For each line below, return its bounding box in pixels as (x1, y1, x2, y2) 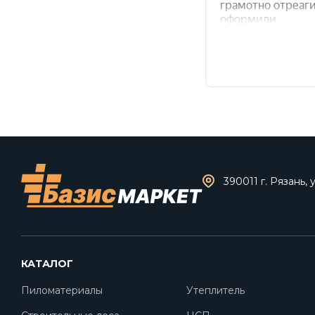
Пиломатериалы (21, 284, 103, 297)
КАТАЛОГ (21, 257, 73, 270)
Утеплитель (186, 284, 245, 297)
